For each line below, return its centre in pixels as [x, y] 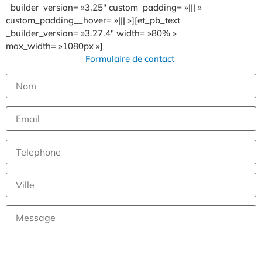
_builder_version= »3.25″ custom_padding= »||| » [104, 7]
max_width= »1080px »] [54, 46]
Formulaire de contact [131, 58]
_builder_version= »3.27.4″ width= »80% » [91, 33]
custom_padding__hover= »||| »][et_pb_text [93, 20]
